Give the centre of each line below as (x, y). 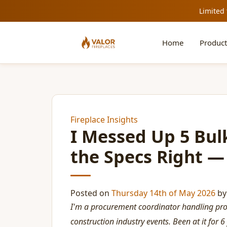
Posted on (91, 193)
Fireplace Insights (104, 120)
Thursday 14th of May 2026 (163, 193)
